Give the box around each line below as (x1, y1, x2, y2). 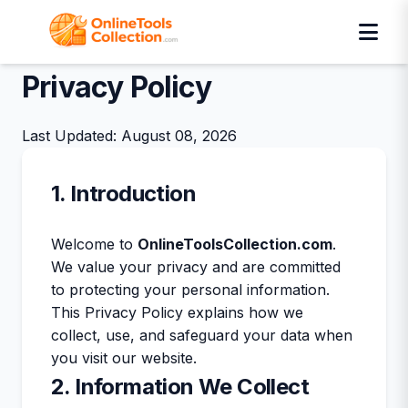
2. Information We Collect (51, 373, 309, 400)
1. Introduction (51, 180, 196, 207)
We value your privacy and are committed (51, 258, 341, 276)
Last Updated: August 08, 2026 (22, 127, 237, 145)
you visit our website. (51, 349, 197, 367)
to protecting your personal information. (51, 280, 330, 299)
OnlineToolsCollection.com (138, 235, 332, 253)
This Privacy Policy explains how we (51, 303, 303, 321)
